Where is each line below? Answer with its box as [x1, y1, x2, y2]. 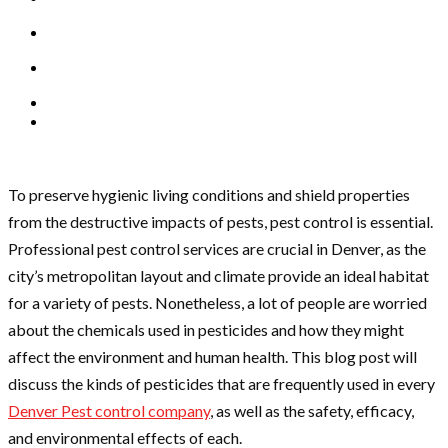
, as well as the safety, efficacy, [210, 401, 414, 421]
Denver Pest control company [8, 401, 210, 421]
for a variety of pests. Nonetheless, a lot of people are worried [8, 293, 427, 313]
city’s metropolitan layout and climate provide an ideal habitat [8, 266, 429, 286]
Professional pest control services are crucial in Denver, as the [8, 239, 426, 259]
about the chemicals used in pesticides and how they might [8, 320, 404, 340]
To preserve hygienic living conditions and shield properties [8, 185, 410, 205]
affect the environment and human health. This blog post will [8, 347, 417, 367]
